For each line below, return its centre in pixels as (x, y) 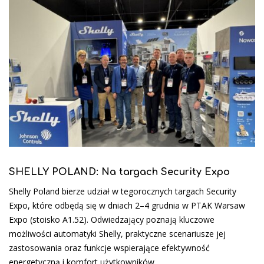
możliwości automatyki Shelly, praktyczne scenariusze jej (117, 233)
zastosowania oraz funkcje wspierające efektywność (109, 247)
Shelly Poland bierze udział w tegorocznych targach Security (123, 191)
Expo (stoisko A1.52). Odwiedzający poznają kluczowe (112, 219)
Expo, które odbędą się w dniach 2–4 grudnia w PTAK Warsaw (127, 205)
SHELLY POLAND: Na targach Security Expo (119, 172)
